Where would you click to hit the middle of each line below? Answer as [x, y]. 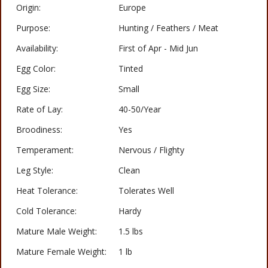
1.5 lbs [131, 232]
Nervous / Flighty [151, 150]
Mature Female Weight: [61, 252]
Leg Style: [35, 170]
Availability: [37, 48]
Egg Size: [33, 89]
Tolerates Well [146, 191]
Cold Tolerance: [46, 211]
